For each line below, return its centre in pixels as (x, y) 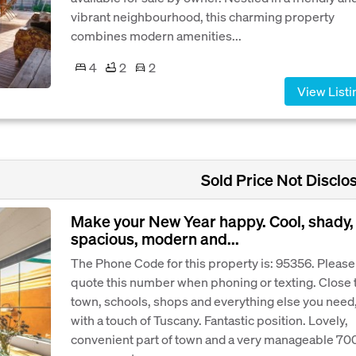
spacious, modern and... (155, 238)
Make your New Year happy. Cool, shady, (212, 221)
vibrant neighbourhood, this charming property (203, 16)
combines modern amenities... (156, 35)
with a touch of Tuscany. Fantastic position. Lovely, (209, 319)
